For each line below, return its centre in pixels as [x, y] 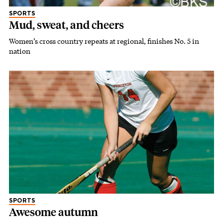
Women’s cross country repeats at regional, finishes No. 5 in [104, 41]
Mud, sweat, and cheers [66, 25]
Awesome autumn [54, 212]
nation [20, 51]
